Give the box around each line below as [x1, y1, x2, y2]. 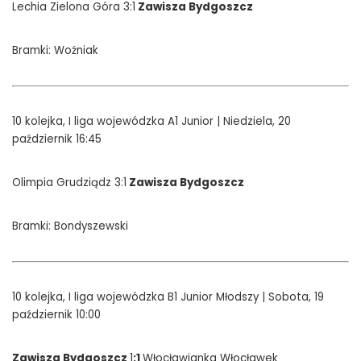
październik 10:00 [12, 307, 101, 322]
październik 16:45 [12, 131, 102, 147]
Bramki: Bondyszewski [12, 218, 128, 234]
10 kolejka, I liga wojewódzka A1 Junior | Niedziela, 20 [12, 114, 291, 129]
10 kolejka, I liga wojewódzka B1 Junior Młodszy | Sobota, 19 [12, 289, 324, 305]
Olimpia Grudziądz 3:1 [12, 175, 127, 190]
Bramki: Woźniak [12, 43, 98, 58]
